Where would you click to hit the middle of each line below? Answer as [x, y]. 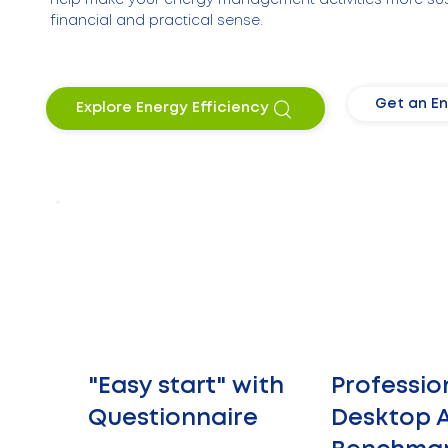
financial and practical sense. [157, 20]
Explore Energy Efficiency [172, 108]
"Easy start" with [186, 387]
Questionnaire [173, 419]
